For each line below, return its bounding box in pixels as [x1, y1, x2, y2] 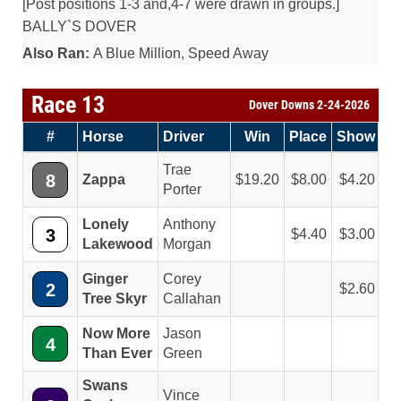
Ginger [82, 271, 128, 286]
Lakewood [82, 236, 153, 252]
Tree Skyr [82, 291, 147, 306]
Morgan [163, 236, 211, 252]
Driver [163, 129, 204, 144]
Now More [82, 326, 150, 341]
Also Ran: [22, 46, 90, 61]
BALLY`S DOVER [22, 19, 137, 34]
